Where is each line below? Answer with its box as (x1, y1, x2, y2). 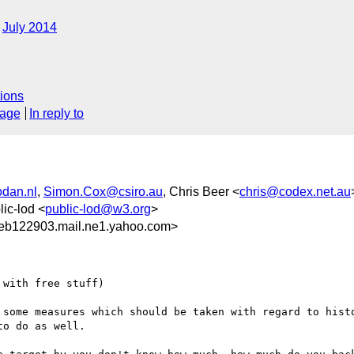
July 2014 (2, 21, 57, 34)
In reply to (29, 107, 85, 121)
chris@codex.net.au (239, 184, 351, 198)
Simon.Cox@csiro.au (43, 184, 163, 198)
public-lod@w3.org (45, 201, 151, 216)
